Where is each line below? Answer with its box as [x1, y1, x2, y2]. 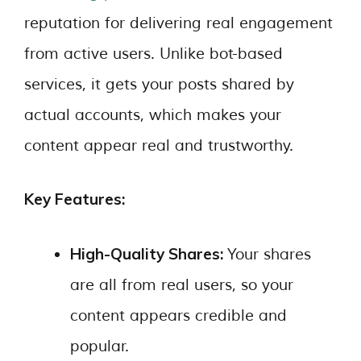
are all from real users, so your [70, 275, 293, 295]
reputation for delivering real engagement [24, 13, 333, 33]
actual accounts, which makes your [24, 105, 281, 125]
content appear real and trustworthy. [24, 135, 293, 156]
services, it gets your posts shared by [24, 74, 294, 94]
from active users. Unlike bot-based [24, 44, 283, 64]
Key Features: [24, 189, 125, 209]
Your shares [227, 244, 311, 264]
